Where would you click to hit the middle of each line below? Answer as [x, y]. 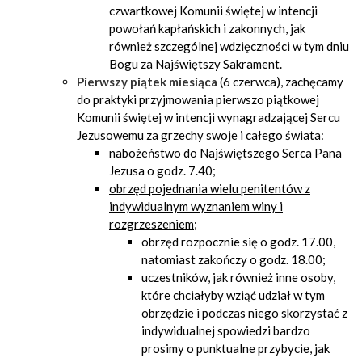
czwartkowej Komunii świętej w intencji [213, 11]
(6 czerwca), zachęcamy [280, 82]
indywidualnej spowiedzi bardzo [226, 330]
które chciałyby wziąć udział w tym [233, 295]
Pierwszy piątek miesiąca [147, 82]
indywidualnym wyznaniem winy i [196, 206]
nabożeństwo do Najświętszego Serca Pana [225, 153]
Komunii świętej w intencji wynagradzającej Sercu [208, 117]
